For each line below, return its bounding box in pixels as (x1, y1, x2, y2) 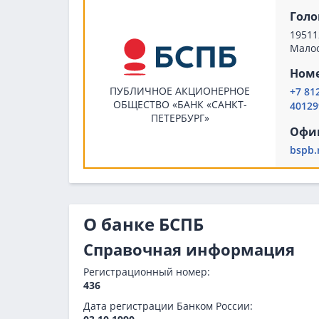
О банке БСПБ (83, 212, 204, 236)
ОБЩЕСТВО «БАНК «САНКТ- (113, 98, 247, 112)
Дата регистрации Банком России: (83, 299, 253, 313)
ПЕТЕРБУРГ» (150, 111, 209, 125)
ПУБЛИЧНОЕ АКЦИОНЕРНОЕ (110, 84, 251, 98)
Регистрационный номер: (83, 265, 210, 278)
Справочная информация (83, 239, 295, 260)
